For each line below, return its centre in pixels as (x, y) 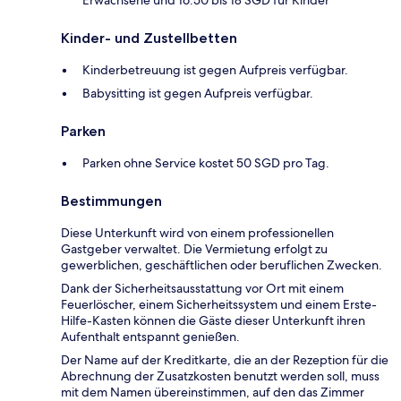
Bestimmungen (111, 201)
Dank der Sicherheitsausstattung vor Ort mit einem (202, 289)
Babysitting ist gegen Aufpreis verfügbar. (198, 94)
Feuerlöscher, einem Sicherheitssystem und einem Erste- (219, 305)
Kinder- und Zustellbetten (149, 38)
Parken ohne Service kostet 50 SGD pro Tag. (206, 163)
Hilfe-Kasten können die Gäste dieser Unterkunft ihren (213, 321)
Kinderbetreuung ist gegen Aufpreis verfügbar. (215, 70)
